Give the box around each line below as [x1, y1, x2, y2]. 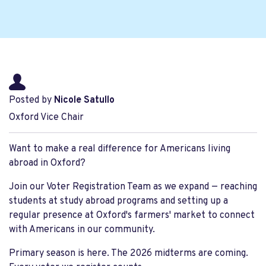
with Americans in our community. [9, 224, 155, 236]
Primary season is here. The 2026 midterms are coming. [9, 248, 248, 259]
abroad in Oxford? [9, 157, 85, 169]
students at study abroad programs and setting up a [9, 195, 228, 207]
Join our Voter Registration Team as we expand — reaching [9, 181, 257, 193]
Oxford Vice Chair [9, 112, 84, 123]
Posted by [9, 94, 54, 106]
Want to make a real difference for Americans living [9, 143, 230, 155]
